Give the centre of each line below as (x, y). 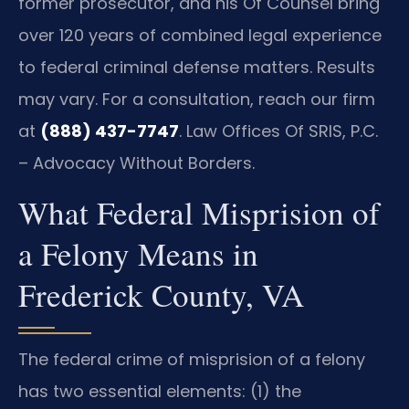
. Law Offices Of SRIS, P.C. (278, 131)
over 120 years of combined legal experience (200, 35)
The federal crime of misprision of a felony (192, 360)
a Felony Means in (138, 254)
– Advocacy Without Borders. (136, 163)
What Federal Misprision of (199, 213)
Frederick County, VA (161, 295)
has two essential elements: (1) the (160, 392)
